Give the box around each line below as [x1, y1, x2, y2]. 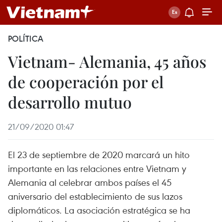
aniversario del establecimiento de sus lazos [8, 190, 182, 202]
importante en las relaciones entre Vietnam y [8, 162, 186, 174]
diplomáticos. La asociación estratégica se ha [8, 204, 190, 216]
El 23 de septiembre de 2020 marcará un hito [8, 148, 190, 161]
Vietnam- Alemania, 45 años [8, 51, 206, 72]
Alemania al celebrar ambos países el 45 [8, 176, 171, 188]
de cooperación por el [8, 71, 164, 92]
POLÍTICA [8, 33, 43, 44]
